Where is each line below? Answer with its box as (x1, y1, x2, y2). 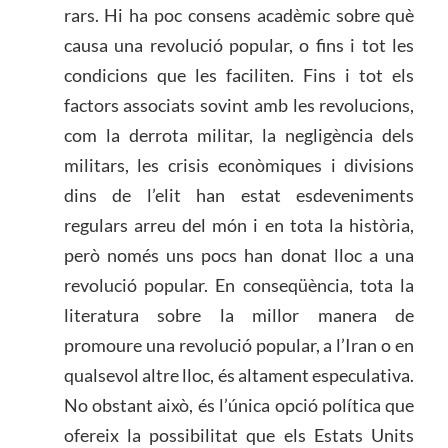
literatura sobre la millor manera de (63, 303, 415, 326)
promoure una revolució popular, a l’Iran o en (63, 333, 415, 356)
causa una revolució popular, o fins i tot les (63, 33, 415, 56)
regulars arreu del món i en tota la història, (63, 213, 415, 236)
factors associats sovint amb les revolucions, (63, 93, 415, 116)
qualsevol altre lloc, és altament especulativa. (63, 363, 415, 386)
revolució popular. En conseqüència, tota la (63, 273, 415, 296)
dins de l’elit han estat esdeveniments (63, 183, 415, 206)
